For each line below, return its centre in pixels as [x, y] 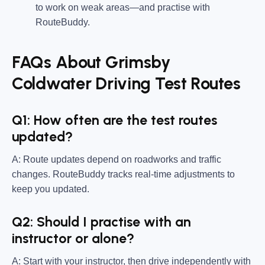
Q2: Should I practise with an [101, 222]
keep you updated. [51, 189]
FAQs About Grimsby [91, 62]
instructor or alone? [73, 239]
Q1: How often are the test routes [114, 120]
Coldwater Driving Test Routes [126, 84]
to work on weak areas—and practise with [123, 7]
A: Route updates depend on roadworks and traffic [117, 159]
